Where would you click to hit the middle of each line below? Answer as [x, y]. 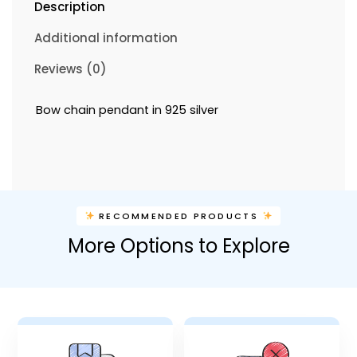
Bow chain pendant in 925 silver [127, 110]
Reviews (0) [71, 69]
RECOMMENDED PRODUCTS [178, 216]
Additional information [106, 38]
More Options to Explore [178, 245]
